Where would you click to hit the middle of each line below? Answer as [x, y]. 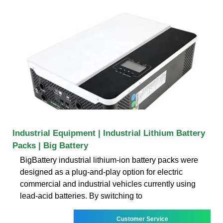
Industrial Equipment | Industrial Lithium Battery [109, 133]
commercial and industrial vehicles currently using [108, 184]
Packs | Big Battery [50, 145]
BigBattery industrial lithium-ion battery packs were [109, 160]
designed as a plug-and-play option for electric [101, 172]
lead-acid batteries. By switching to [81, 196]
